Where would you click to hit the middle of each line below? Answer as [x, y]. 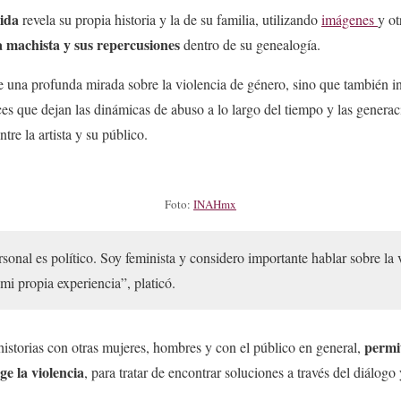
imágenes [350, 19]
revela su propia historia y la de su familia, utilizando [172, 19]
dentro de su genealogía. [252, 44]
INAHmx [215, 205]
